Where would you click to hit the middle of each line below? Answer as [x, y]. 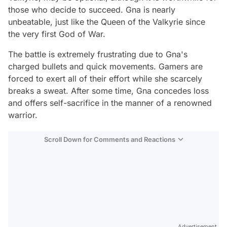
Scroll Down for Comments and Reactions [110, 139]
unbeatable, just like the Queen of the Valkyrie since [107, 22]
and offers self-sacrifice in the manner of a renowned [110, 103]
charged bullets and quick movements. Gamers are [105, 66]
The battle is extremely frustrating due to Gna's [98, 54]
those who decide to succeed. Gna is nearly [92, 9]
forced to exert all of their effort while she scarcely [105, 78]
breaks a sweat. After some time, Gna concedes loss [108, 90]
